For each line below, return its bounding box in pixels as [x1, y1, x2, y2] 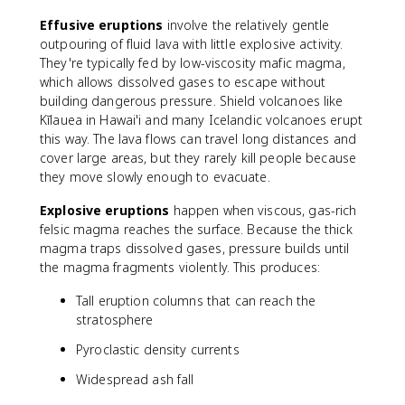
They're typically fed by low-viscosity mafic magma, [40, 54, 345, 71]
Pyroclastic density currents [76, 341, 240, 358]
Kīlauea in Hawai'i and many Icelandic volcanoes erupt [40, 111, 363, 128]
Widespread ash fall [76, 371, 194, 388]
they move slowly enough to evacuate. [40, 168, 270, 185]
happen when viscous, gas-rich [169, 202, 357, 219]
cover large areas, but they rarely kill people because [40, 149, 357, 166]
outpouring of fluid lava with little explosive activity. [40, 35, 344, 52]
